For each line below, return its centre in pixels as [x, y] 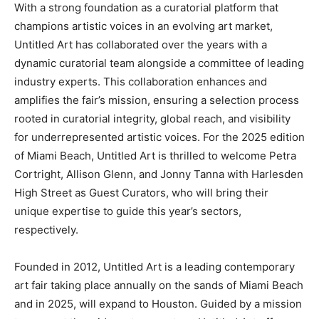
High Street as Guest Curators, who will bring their [141, 192]
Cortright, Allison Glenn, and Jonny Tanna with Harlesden [159, 174]
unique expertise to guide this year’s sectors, [128, 211]
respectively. [46, 229]
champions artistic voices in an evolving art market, [143, 26]
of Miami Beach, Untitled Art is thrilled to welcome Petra [155, 155]
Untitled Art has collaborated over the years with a [141, 44]
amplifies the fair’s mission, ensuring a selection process [157, 100]
